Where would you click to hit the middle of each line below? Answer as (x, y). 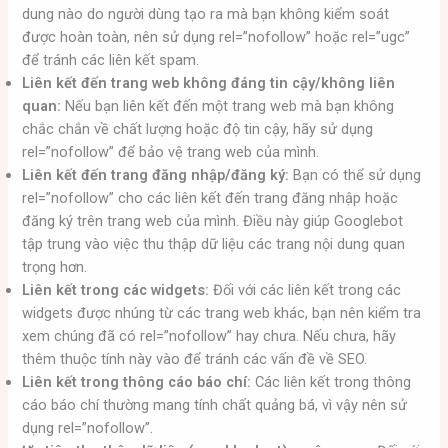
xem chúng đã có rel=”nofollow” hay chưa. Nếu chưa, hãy (209, 335)
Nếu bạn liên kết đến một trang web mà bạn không (228, 105)
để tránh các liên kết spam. (111, 59)
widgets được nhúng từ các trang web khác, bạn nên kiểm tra (222, 312)
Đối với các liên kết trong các (305, 289)
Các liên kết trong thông (331, 381)
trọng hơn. (55, 266)
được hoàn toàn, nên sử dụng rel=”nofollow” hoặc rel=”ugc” (216, 36)
